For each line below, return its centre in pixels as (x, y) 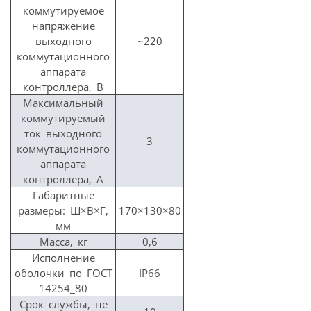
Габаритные (63, 195)
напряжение (63, 25)
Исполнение (63, 257)
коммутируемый (63, 118)
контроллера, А (63, 179)
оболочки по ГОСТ (63, 272)
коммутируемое (63, 10)
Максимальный (63, 102)
